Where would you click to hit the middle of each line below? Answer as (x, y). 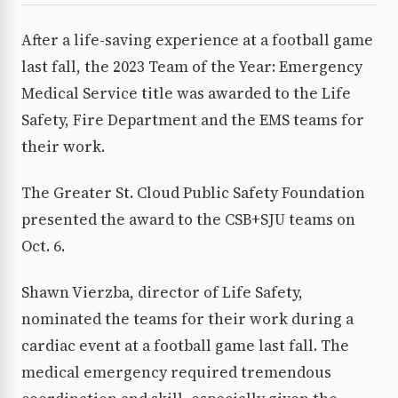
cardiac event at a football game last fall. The (185, 345)
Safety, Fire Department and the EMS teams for (193, 119)
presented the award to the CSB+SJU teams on (188, 219)
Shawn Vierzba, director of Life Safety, (162, 292)
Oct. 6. (43, 246)
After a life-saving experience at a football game (197, 40)
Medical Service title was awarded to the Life (186, 93)
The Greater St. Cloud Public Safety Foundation (193, 192)
